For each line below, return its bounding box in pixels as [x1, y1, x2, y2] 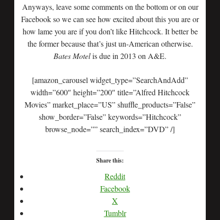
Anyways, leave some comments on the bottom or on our [22, 1, 198, 12]
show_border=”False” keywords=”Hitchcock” [39, 111, 181, 122]
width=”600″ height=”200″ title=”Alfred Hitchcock [30, 87, 190, 97]
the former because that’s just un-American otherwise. [27, 38, 193, 49]
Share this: [96, 156, 124, 165]
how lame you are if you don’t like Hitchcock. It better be [22, 26, 198, 36]
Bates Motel [54, 51, 90, 61]
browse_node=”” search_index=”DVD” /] [45, 124, 175, 134]
